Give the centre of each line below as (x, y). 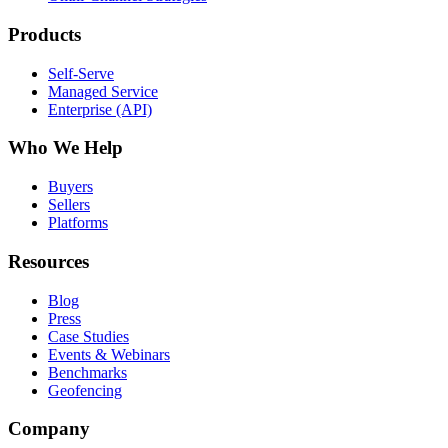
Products (44, 34)
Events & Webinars (109, 354)
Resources (48, 261)
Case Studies (88, 336)
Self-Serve (81, 73)
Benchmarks (87, 372)
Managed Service (103, 91)
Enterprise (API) (100, 109)
